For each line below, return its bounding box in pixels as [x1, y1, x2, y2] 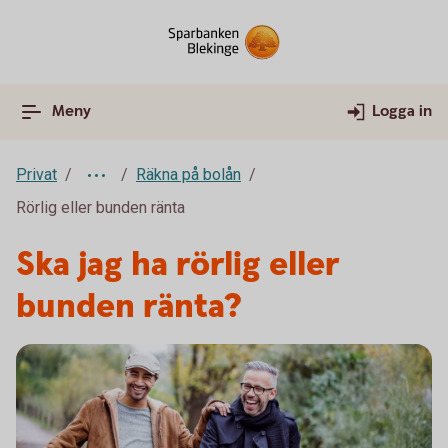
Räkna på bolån [136, 165, 241, 184]
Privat [16, 165, 57, 184]
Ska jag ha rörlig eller [16, 242, 339, 288]
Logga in [372, 101, 432, 122]
